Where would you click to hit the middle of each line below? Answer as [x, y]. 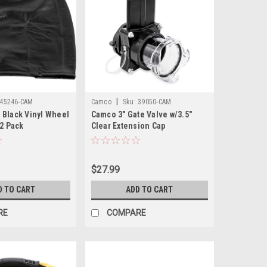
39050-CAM [155, 102]
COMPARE [126, 213]
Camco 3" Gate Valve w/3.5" [142, 115]
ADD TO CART [150, 190]
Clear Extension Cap [128, 126]
